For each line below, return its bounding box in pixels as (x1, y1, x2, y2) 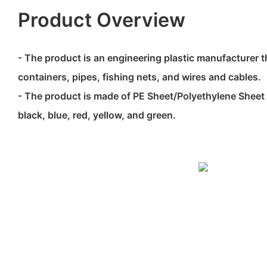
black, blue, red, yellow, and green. (18, 108, 176, 121)
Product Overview (18, 8, 185, 32)
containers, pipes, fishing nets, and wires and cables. (18, 70, 261, 83)
